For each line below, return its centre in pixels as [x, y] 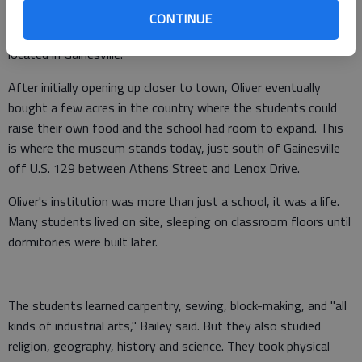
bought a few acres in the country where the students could [173, 107]
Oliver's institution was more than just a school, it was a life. [174, 201]
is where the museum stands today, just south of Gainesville [174, 148]
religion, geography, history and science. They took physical [169, 346]
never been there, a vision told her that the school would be [170, 34]
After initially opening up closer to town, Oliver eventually [164, 87]
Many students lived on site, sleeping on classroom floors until [179, 221]
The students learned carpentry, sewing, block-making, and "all [177, 305]
